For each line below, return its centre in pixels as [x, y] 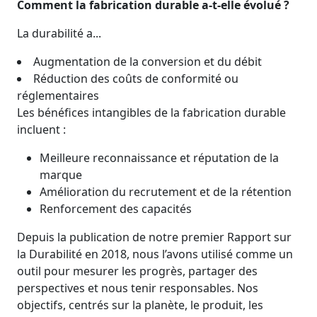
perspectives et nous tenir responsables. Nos [138, 288]
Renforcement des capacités [116, 209]
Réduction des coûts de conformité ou [136, 79]
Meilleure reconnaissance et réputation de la [159, 158]
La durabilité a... [59, 33]
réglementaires [58, 96]
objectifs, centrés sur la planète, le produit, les [140, 305]
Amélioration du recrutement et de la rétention [166, 192]
